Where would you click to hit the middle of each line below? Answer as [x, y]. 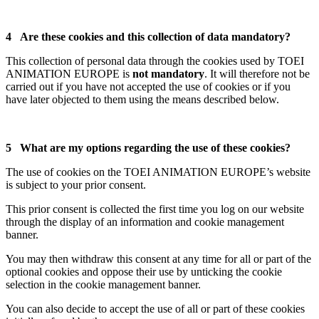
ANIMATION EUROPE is [69, 73]
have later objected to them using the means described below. [142, 99]
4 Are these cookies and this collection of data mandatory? [148, 36]
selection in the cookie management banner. [103, 284]
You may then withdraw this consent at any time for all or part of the [158, 258]
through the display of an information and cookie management [145, 221]
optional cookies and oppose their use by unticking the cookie [144, 271]
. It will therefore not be [257, 73]
